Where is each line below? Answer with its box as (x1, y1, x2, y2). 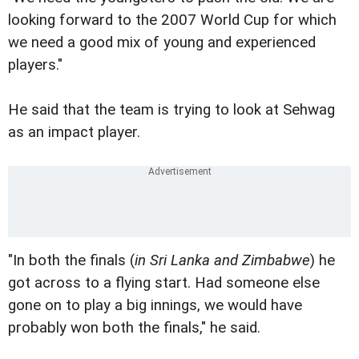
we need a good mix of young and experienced (8, 33, 316, 51)
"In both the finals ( (8, 252, 135, 270)
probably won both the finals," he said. (8, 319, 260, 337)
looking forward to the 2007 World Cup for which (8, 10, 337, 29)
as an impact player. (8, 123, 140, 141)
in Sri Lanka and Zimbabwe (135, 252, 310, 270)
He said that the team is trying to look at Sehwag (8, 100, 335, 119)
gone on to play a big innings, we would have (8, 296, 302, 315)
